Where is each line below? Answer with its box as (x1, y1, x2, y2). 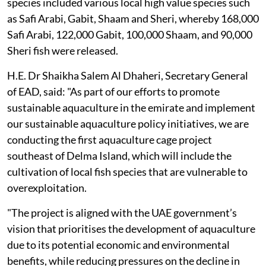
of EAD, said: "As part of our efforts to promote (7, 85, 220, 98)
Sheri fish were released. (7, 44, 118, 57)
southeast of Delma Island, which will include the (7, 149, 232, 162)
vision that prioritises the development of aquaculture (7, 222, 255, 235)
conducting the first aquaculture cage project (7, 133, 212, 146)
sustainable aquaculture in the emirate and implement (7, 101, 255, 114)
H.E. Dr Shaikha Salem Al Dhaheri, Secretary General (7, 69, 248, 82)
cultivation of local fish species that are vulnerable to (7, 165, 248, 178)
